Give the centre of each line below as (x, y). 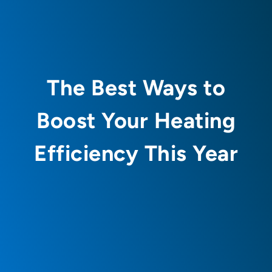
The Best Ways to (136, 88)
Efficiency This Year (136, 154)
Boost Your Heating (136, 121)
